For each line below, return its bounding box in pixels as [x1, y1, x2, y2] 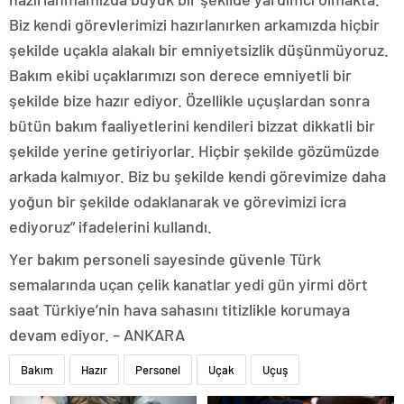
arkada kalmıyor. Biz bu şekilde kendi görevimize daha [9, 166, 386, 187]
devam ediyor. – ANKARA [9, 325, 185, 345]
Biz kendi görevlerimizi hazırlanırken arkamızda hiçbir [9, 14, 380, 35]
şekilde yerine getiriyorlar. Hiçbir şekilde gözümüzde [9, 141, 380, 161]
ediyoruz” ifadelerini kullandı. [9, 216, 212, 237]
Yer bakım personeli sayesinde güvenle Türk [9, 249, 321, 270]
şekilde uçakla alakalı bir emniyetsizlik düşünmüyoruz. [9, 40, 389, 60]
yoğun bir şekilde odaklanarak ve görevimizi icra [9, 191, 346, 212]
